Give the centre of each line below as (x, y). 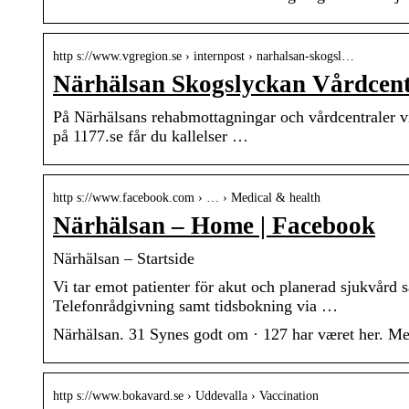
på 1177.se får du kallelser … (151, 136)
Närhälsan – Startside (124, 259)
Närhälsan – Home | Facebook (214, 226)
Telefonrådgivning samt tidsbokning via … (195, 306)
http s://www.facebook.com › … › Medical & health (187, 198)
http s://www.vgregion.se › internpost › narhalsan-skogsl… (204, 57)
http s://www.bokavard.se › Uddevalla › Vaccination (186, 396)
